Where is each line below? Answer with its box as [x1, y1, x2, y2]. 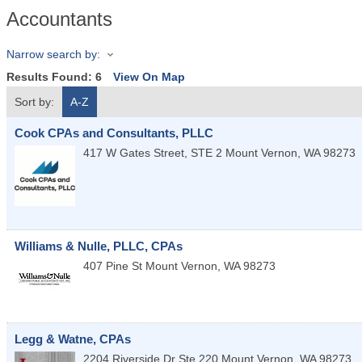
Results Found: [6, 70, 95, 84]
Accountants [6, 8, 112, 30]
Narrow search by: [6, 48, 100, 61]
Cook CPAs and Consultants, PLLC [15, 126, 213, 141]
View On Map [113, 70, 185, 84]
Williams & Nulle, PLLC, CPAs [15, 239, 183, 254]
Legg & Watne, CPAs [15, 332, 131, 347]
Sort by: [15, 95, 54, 109]
